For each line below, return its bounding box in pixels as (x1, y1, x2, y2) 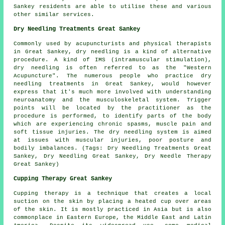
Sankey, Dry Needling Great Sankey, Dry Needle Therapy (14, 153, 211, 159)
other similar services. (14, 11, 95, 18)
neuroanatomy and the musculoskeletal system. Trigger (14, 96, 211, 103)
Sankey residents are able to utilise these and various (14, 3, 211, 10)
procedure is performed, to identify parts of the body (14, 113, 211, 119)
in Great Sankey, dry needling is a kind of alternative (14, 48, 211, 55)
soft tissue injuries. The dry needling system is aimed (14, 129, 211, 135)
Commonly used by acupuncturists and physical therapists (14, 40, 211, 47)
